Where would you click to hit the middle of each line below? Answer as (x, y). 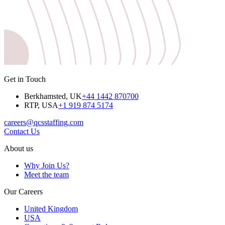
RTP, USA (41, 105)
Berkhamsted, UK (53, 96)
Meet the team (46, 175)
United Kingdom (51, 209)
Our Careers (23, 192)
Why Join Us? (47, 166)
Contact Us (22, 132)
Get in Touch (25, 79)
